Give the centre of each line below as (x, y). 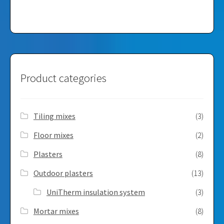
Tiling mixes (54, 116)
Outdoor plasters (63, 173)
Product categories (63, 78)
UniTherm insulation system (95, 192)
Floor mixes (53, 135)
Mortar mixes (56, 211)
